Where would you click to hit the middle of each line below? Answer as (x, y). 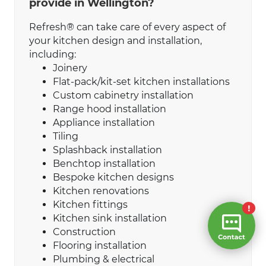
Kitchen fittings (90, 204)
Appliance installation (104, 122)
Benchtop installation (104, 163)
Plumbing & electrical (104, 259)
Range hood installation (110, 109)
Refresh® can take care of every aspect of (127, 27)
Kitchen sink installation (110, 218)
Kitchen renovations (101, 191)
